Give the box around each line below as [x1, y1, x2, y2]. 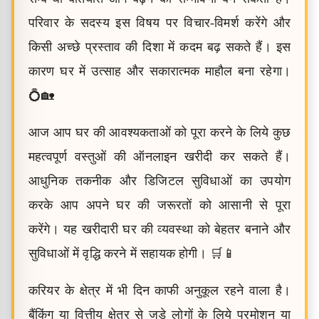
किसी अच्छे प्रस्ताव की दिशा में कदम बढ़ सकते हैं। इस [28, 40, 291, 54]
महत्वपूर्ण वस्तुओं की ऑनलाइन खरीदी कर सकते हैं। [28, 150, 291, 164]
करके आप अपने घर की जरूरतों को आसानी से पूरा [28, 198, 291, 212]
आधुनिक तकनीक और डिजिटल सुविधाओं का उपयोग [28, 174, 291, 188]
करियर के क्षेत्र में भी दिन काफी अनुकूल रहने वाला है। [28, 283, 291, 298]
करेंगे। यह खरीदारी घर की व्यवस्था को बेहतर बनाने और [28, 222, 291, 236]
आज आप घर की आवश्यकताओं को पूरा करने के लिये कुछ [28, 125, 291, 140]
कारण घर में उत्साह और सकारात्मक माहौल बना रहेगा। [28, 64, 291, 78]
